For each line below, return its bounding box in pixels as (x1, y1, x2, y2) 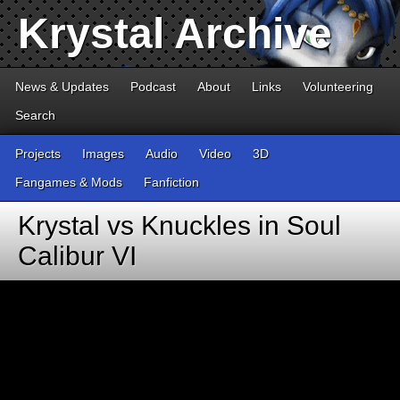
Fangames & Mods (15, 175, 122, 189)
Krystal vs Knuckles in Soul (18, 211, 341, 240)
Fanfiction (144, 175, 199, 189)
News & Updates (15, 79, 109, 94)
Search (15, 108, 55, 122)
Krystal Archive (18, 10, 332, 57)
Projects (15, 146, 61, 161)
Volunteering (303, 79, 373, 94)
